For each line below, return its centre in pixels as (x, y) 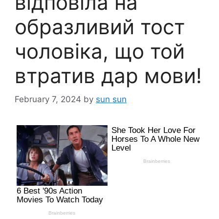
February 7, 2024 (48, 99)
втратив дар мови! (108, 75)
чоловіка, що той (100, 51)
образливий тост (100, 26)
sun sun (111, 99)
